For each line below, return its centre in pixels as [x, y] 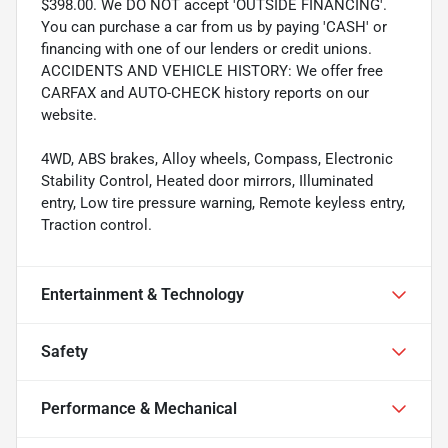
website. [69, 114]
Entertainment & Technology [142, 294]
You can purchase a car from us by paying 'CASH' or [214, 26]
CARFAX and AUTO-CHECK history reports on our [205, 92]
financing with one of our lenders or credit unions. [206, 48]
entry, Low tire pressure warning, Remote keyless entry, [223, 202]
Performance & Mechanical [139, 408]
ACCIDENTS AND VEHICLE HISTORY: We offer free [212, 70]
